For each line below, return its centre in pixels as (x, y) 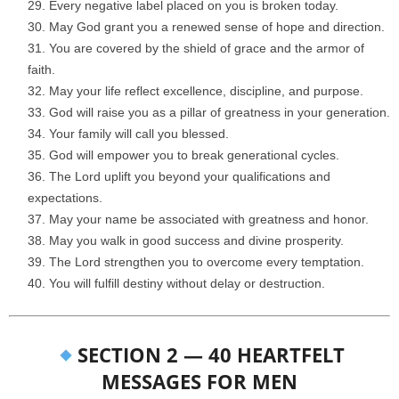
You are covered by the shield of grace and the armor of (207, 49)
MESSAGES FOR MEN (199, 382)
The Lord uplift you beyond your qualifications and (190, 177)
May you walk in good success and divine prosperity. (196, 241)
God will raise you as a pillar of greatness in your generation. (220, 113)
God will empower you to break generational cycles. (194, 155)
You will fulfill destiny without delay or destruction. (187, 284)
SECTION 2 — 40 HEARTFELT (211, 355)
